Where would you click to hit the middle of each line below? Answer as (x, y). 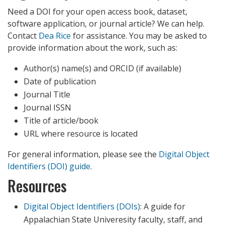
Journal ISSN (47, 108)
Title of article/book (61, 121)
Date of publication (60, 82)
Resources (37, 186)
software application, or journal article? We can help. (106, 24)
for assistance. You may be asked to (139, 36)
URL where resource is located (81, 134)
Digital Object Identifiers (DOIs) (82, 207)
